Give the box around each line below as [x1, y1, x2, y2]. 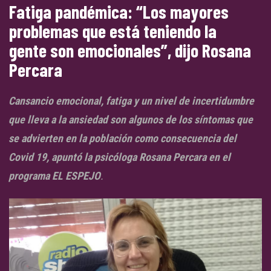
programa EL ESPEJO [8, 169, 100, 183]
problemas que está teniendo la [9, 20, 217, 42]
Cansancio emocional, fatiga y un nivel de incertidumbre [8, 94, 254, 108]
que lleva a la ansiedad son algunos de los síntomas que [8, 113, 253, 126]
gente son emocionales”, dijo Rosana [9, 39, 251, 62]
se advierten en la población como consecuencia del [8, 132, 237, 145]
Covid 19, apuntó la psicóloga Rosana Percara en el [8, 151, 230, 164]
